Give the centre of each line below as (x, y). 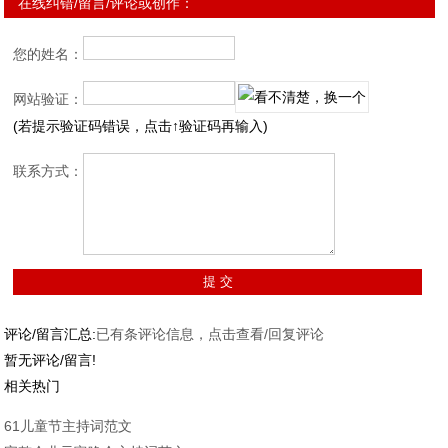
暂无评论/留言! (50, 359)
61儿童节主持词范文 (68, 425)
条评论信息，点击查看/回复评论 (224, 333)
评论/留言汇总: (50, 333)
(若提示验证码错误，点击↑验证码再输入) (141, 125)
